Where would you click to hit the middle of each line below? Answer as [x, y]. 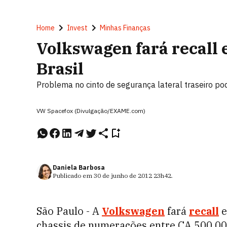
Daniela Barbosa [79, 167]
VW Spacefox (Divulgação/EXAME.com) [91, 111]
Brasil [60, 68]
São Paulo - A [69, 211]
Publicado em [73, 176]
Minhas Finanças [125, 28]
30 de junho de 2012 [123, 176]
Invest [77, 28]
